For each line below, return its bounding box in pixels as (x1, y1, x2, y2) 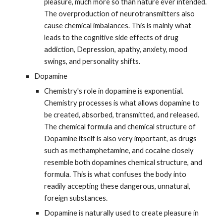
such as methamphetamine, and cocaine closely (44, 146, 194, 155)
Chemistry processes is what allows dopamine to (44, 99, 200, 107)
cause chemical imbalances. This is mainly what (44, 21, 192, 30)
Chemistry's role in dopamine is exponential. (44, 87, 184, 95)
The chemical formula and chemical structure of (44, 122, 196, 131)
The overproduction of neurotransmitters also (44, 9, 195, 18)
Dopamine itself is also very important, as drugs (44, 134, 197, 143)
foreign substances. (44, 194, 108, 202)
